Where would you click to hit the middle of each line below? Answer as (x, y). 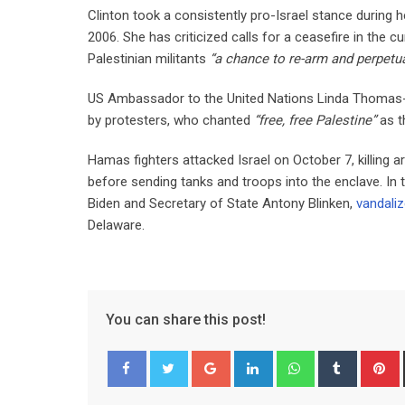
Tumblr (374, 361)
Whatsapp (341, 361)
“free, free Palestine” (315, 120)
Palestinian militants (149, 59)
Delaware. (118, 225)
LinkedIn (294, 361)
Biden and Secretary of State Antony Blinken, (222, 203)
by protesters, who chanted (171, 120)
